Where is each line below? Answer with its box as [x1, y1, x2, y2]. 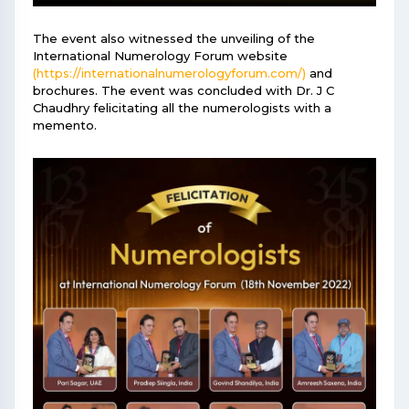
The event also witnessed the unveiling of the [33, 31, 315, 47]
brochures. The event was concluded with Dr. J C [33, 83, 334, 99]
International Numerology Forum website [33, 48, 288, 64]
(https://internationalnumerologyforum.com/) [33, 66, 306, 81]
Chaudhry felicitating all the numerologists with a [33, 100, 331, 116]
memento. [33, 118, 97, 133]
